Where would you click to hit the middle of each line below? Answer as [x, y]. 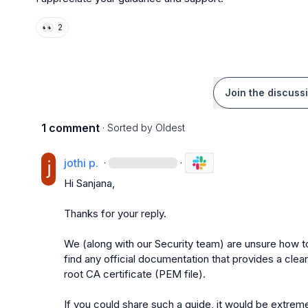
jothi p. [81, 163]
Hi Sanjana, [89, 183]
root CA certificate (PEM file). [134, 274]
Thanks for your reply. [115, 213]
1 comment [70, 128]
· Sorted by [128, 128]
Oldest [170, 128]
